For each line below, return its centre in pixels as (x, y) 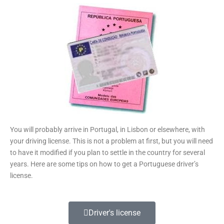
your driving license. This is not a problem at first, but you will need (111, 141)
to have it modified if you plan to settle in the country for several (107, 152)
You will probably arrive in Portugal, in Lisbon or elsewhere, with (107, 129)
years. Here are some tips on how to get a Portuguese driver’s (104, 164)
